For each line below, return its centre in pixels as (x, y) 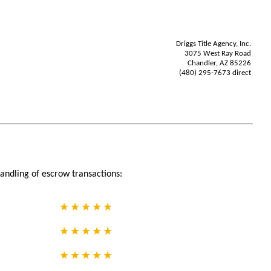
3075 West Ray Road (218, 54)
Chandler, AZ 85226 (219, 63)
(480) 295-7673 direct (215, 73)
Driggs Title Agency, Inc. (214, 44)
